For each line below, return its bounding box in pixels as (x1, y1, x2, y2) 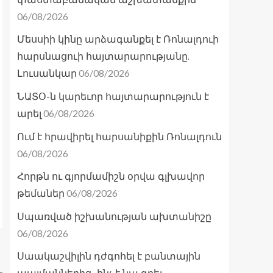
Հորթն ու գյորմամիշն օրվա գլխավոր (17, 171, 205, 183)
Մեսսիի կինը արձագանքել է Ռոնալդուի (17, 34, 219, 46)
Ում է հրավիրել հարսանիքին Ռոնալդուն (17, 131, 222, 143)
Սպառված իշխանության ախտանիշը (17, 211, 211, 223)
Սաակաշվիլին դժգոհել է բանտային (17, 250, 200, 263)
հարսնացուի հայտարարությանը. (17, 51, 190, 63)
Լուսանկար (17, 68, 77, 80)
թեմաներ (17, 188, 65, 200)
